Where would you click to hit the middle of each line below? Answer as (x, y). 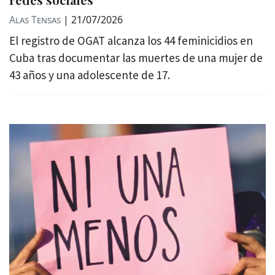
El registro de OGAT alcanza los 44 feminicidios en (131, 40)
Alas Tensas (35, 19)
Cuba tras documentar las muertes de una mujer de (136, 57)
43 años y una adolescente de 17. (90, 75)
